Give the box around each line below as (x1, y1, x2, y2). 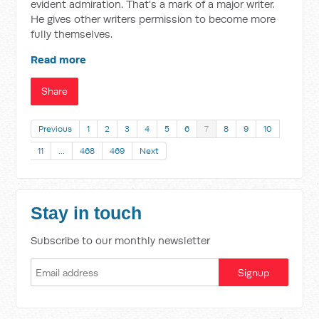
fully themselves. (31, 27, 113, 41)
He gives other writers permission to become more (31, 12, 276, 26)
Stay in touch (31, 204, 142, 223)
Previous (38, 123, 73, 134)
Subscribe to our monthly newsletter (31, 234, 211, 247)
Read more (31, 53, 87, 66)
